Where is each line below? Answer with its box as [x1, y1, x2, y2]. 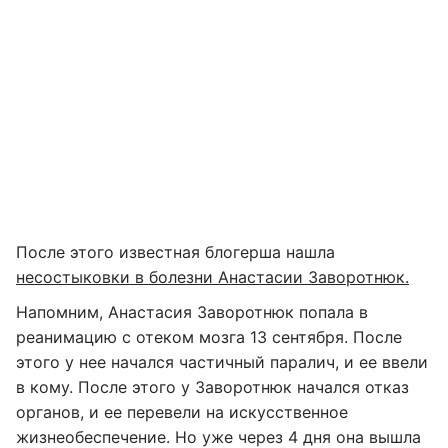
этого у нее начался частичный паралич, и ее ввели [16, 352, 428, 372]
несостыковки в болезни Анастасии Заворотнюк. [16, 267, 409, 287]
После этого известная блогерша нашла [16, 242, 335, 262]
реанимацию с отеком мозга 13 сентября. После [16, 327, 402, 347]
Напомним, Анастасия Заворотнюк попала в [16, 302, 368, 322]
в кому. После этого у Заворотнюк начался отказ [16, 377, 409, 397]
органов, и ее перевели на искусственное [16, 402, 348, 422]
